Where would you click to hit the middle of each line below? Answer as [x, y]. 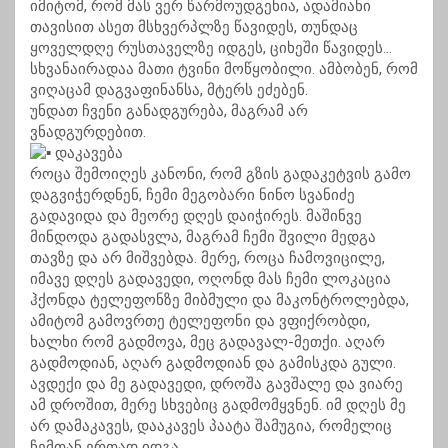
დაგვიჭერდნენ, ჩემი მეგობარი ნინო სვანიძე [192, 195]
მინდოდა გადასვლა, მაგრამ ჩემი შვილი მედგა [203, 237]
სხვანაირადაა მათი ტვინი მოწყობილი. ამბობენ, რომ [224, 69]
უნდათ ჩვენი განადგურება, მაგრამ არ [169, 111]
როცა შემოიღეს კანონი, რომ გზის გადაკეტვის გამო [220, 174]
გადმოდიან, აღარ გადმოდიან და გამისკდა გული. [213, 363]
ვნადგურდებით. [88, 132]
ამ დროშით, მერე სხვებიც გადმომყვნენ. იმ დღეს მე [218, 405]
